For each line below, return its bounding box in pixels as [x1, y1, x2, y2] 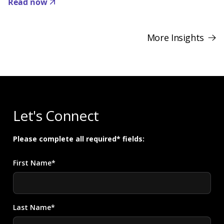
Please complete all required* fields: [13, 134, 144, 143]
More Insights [146, 31, 204, 43]
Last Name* [13, 202, 55, 212]
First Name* [13, 158, 55, 167]
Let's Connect [13, 106, 99, 125]
